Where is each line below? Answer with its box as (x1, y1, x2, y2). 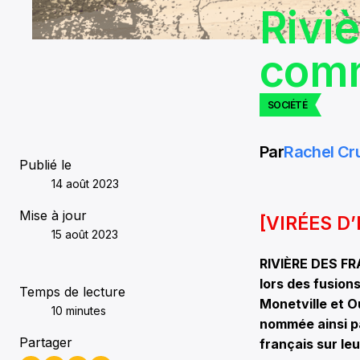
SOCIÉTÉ (268, 98, 308, 111)
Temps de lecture (19, 283, 125, 300)
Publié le (19, 156, 72, 173)
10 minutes (51, 303, 106, 317)
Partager (19, 333, 72, 350)
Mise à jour (19, 207, 87, 223)
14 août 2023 (51, 176, 119, 190)
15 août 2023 (51, 227, 118, 241)
